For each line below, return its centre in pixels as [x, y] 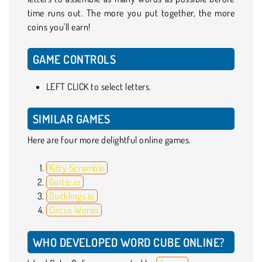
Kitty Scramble [77, 168]
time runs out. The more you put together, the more [131, 13]
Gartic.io [65, 182]
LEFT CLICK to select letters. [99, 86]
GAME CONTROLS [75, 59]
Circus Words [74, 210]
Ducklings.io [72, 196]
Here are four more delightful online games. [109, 139]
